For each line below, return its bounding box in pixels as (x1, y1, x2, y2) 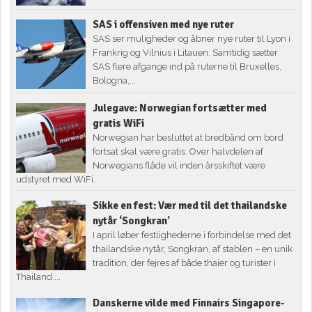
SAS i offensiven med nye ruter (93, 18, 235, 31)
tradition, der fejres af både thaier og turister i (93, 258, 276, 269)
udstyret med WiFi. (16, 174, 96, 185)
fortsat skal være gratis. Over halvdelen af (93, 146, 264, 157)
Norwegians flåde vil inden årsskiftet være (93, 160, 266, 171)
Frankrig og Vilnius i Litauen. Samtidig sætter (93, 47, 279, 58)
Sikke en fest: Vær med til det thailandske (93, 199, 288, 212)
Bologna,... (93, 75, 136, 86)
